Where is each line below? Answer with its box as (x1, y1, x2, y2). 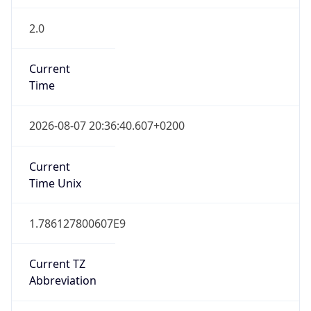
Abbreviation (28, 273, 96, 289)
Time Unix (28, 175, 81, 191)
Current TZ (28, 256, 85, 272)
